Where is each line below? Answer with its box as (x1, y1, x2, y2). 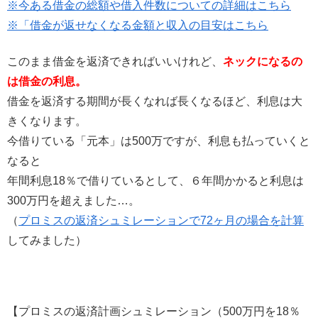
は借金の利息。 (7, 75, 87, 87)
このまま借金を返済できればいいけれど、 (7, 55, 223, 67)
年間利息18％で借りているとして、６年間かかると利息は (7, 174, 304, 187)
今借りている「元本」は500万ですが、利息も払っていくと (7, 134, 310, 147)
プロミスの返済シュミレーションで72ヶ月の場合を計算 (18, 214, 304, 226)
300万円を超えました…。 (7, 194, 140, 207)
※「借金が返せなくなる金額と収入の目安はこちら (7, 19, 268, 32)
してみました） (7, 234, 87, 246)
